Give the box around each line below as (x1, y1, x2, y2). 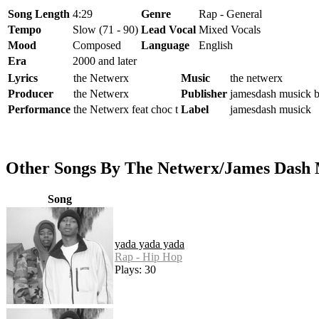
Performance (8, 103, 70, 115)
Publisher (181, 87, 227, 100)
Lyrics (8, 71, 38, 84)
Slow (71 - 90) (73, 23, 138, 36)
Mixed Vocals (199, 23, 261, 36)
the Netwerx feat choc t (73, 103, 178, 115)
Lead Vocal (141, 23, 196, 36)
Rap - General (199, 7, 262, 20)
